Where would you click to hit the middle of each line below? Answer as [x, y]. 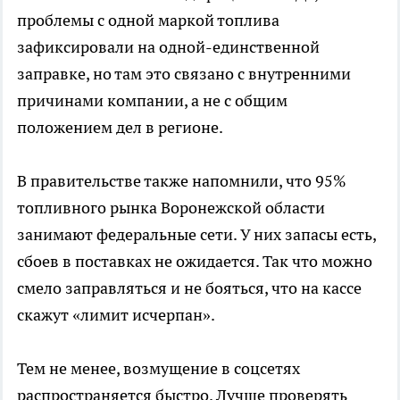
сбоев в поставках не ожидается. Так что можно [195, 261]
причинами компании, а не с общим [152, 100]
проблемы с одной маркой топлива [148, 20]
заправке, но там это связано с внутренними [184, 73]
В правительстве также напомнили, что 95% [182, 180]
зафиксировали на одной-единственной [168, 46]
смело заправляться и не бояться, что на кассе [189, 287]
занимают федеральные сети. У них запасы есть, [196, 234]
